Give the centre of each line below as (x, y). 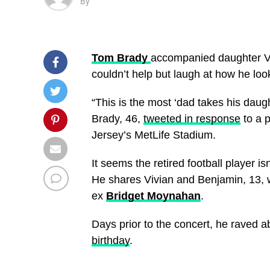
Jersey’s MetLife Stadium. (154, 135)
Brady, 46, (118, 118)
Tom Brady (120, 58)
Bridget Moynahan (153, 196)
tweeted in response (192, 118)
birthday (111, 240)
